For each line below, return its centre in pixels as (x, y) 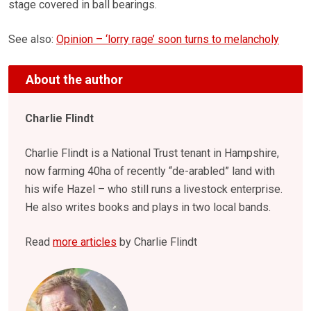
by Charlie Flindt (157, 242)
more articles (85, 242)
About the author (74, 79)
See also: (32, 40)
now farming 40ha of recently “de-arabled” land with (150, 171)
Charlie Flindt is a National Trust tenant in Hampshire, (152, 153)
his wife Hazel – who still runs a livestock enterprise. (154, 190)
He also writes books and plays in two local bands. (148, 208)
